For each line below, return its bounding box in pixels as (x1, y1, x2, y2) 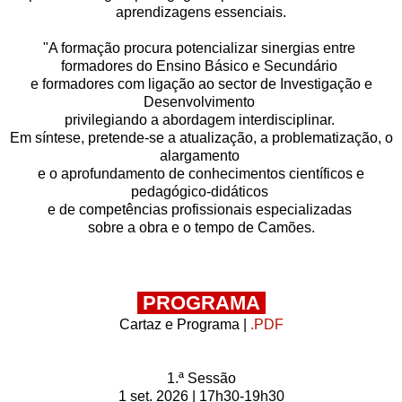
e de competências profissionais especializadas (47, 201, 355, 217)
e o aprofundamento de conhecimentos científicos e (38, 165, 364, 181)
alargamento (159, 147, 243, 163)
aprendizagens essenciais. (116, 4, 286, 20)
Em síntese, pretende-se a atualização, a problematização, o (9, 129, 393, 145)
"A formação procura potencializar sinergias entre (43, 39, 359, 56)
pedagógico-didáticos (130, 183, 272, 199)
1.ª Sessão (166, 370, 236, 386)
